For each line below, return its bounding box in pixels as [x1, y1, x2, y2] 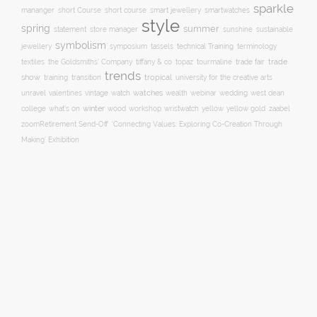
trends [105, 69, 141, 83]
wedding [219, 89, 248, 97]
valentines [49, 89, 82, 97]
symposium [110, 42, 147, 50]
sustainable [256, 25, 293, 33]
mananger [21, 6, 54, 14]
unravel [21, 89, 46, 97]
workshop [129, 105, 161, 113]
